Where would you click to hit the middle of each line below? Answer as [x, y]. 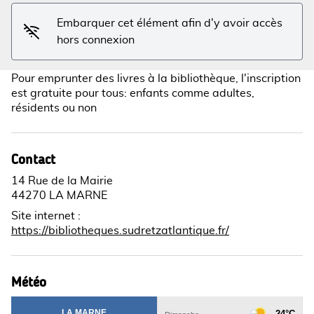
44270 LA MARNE [59, 196]
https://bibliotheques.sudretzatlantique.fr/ [120, 231]
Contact [33, 159]
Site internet [43, 216]
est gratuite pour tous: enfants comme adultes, [133, 93]
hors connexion [96, 40]
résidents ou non [54, 108]
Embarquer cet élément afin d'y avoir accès [170, 23]
